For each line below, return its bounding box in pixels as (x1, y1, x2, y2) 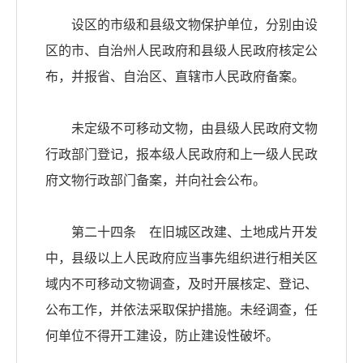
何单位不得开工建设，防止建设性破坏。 (45, 329, 279, 344)
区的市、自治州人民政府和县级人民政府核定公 (45, 44, 318, 58)
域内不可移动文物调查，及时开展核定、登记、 (45, 277, 318, 292)
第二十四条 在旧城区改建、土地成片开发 (45, 225, 318, 240)
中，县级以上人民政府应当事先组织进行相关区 (45, 251, 318, 266)
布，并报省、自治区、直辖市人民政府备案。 (45, 70, 305, 84)
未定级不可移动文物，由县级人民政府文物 (45, 122, 318, 136)
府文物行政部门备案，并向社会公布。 (45, 173, 266, 188)
